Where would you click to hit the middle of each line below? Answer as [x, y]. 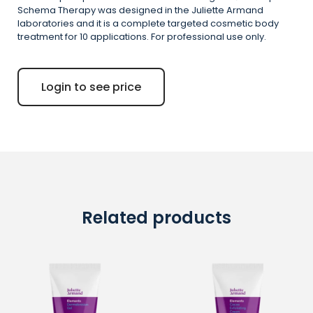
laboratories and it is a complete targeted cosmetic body [148, 23]
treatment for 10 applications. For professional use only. [142, 36]
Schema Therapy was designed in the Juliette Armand [140, 10]
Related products [156, 217]
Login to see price [91, 87]
